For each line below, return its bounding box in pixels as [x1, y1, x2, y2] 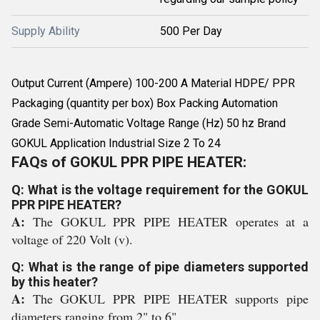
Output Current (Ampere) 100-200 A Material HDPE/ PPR [11, 76, 295, 90]
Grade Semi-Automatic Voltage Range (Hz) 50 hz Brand [11, 116, 286, 130]
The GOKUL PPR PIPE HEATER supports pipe [32, 290, 309, 307]
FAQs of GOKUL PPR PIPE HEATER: [11, 154, 246, 171]
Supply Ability [11, 24, 80, 38]
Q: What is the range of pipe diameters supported [11, 259, 309, 274]
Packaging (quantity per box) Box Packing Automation [11, 96, 278, 110]
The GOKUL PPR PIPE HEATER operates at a [32, 213, 309, 230]
